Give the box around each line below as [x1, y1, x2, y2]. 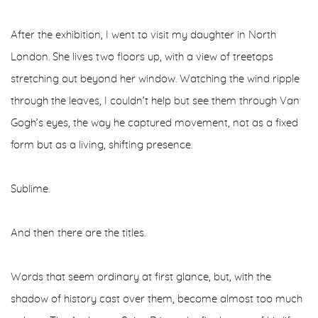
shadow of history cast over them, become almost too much [11, 294, 302, 305]
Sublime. [11, 184, 50, 194]
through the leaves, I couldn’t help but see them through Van [11, 96, 300, 106]
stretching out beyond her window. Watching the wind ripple [11, 74, 300, 84]
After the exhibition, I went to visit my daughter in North [11, 30, 276, 40]
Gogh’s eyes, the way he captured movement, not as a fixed [11, 118, 298, 128]
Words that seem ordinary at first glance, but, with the [11, 272, 271, 283]
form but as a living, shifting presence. [11, 140, 192, 150]
